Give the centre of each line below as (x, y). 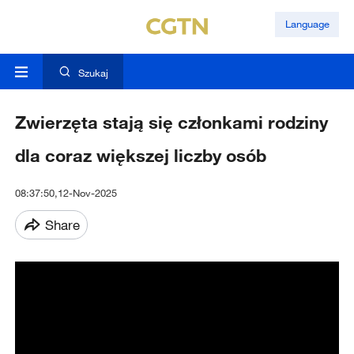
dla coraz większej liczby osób (140, 156)
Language (307, 24)
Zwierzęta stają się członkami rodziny (171, 122)
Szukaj (93, 73)
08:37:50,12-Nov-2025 (66, 193)
